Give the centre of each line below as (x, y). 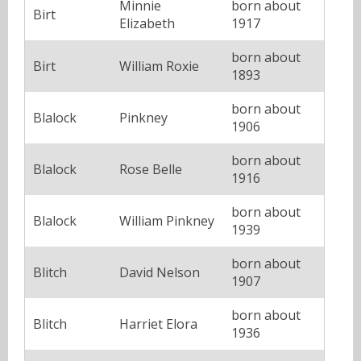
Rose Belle (151, 169)
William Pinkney (167, 220)
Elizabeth (147, 23)
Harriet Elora (158, 324)
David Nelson (160, 272)
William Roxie (159, 66)
